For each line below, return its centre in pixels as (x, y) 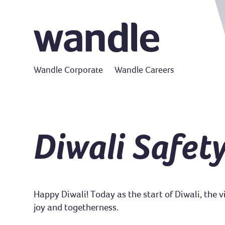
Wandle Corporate (69, 70)
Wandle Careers (145, 70)
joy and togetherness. (76, 207)
